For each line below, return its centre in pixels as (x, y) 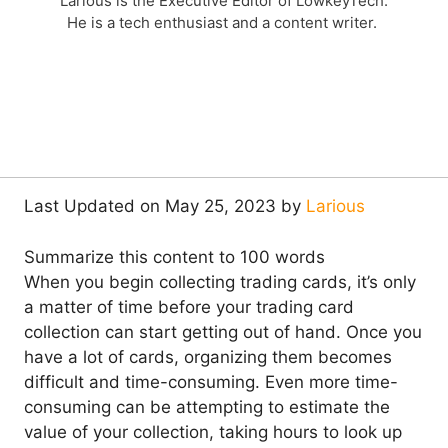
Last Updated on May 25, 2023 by (165, 206)
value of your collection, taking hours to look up (213, 431)
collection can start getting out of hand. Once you (223, 331)
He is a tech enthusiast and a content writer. (224, 23)
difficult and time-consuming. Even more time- (211, 381)
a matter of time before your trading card (189, 306)
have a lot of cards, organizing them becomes (208, 356)
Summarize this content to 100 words (174, 256)
